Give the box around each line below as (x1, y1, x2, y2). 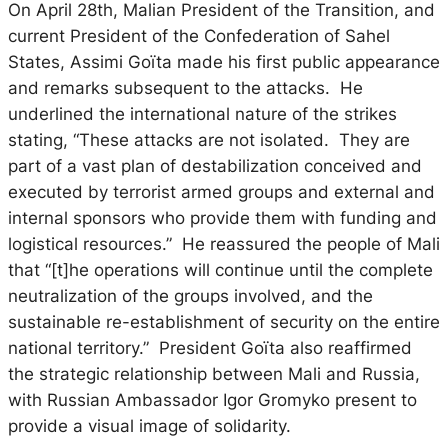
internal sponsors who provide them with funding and (8, 207, 437, 228)
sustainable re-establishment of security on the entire (8, 311, 440, 332)
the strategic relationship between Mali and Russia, (8, 363, 420, 384)
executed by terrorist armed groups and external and (8, 181, 435, 202)
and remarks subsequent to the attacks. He (8, 77, 363, 98)
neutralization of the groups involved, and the (8, 285, 373, 306)
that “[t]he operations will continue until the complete (8, 259, 433, 280)
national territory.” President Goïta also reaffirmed (8, 337, 412, 358)
